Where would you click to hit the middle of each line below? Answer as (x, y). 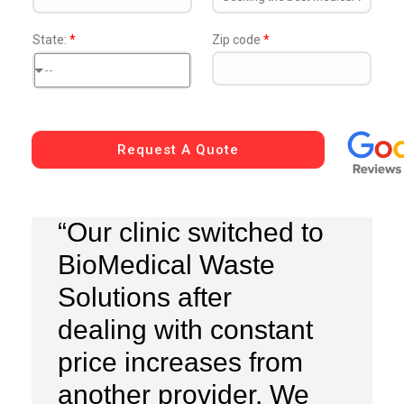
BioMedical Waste (166, 264)
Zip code (238, 40)
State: (51, 40)
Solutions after (144, 297)
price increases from (180, 362)
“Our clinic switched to (190, 232)
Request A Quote (178, 150)
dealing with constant (185, 329)
